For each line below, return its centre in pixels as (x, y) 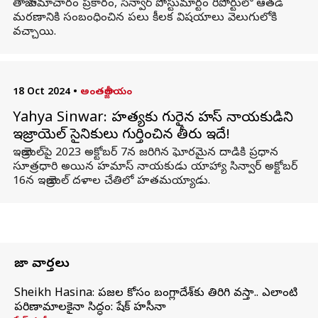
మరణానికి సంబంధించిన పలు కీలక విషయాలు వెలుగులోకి (144, 18)
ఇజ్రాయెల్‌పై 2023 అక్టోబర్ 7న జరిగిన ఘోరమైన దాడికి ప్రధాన (145, 153)
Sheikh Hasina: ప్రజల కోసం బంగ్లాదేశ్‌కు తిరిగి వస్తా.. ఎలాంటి (156, 294)
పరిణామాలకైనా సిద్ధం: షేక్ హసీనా (90, 308)
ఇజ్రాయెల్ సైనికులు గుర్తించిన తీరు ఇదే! (121, 136)
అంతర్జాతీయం (106, 93)
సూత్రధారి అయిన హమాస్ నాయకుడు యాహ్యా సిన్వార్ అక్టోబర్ (155, 168)
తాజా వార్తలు (42, 264)
